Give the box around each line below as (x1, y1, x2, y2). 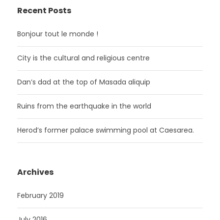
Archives (17, 166, 54, 178)
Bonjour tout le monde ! (17, 28, 98, 39)
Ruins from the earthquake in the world (17, 101, 151, 111)
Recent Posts (17, 4, 71, 16)
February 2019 (17, 190, 64, 200)
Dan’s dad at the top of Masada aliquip (17, 77, 150, 87)
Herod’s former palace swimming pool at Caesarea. (17, 125, 194, 135)
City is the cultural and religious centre (17, 53, 150, 63)
